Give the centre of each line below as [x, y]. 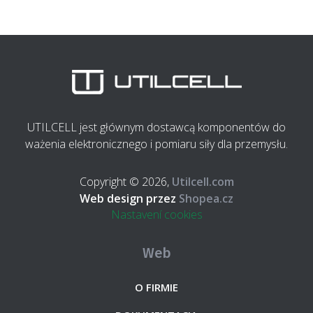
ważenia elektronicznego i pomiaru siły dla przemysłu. [156, 144]
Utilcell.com [203, 182]
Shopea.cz [205, 199]
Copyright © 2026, [125, 182]
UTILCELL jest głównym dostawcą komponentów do [156, 128]
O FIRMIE [156, 287]
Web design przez [128, 199]
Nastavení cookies [156, 215]
